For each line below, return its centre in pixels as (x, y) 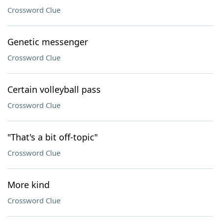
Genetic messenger (48, 42)
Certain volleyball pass (54, 89)
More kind (28, 185)
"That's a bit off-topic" (53, 137)
